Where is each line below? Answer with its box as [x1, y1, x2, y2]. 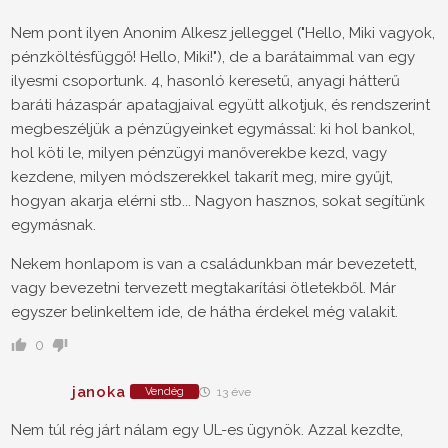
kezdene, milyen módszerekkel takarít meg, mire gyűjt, [11, 168, 393, 187]
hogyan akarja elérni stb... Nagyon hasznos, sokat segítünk [11, 192, 425, 211]
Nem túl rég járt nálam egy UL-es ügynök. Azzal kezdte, [11, 421, 403, 440]
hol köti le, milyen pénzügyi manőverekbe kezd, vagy [11, 144, 387, 163]
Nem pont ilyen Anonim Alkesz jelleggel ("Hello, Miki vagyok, [11, 24, 435, 43]
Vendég [145, 385, 185, 399]
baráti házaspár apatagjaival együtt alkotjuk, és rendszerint [11, 96, 430, 115]
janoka [72, 382, 126, 401]
